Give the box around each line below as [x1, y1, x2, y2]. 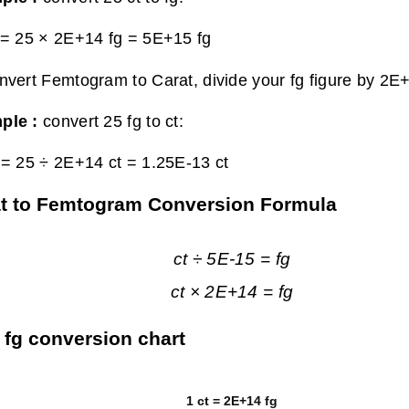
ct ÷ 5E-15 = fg [173, 248, 291, 268]
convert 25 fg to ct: [43, 110, 184, 131]
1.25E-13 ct [142, 152, 229, 173]
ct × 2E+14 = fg [170, 282, 294, 302]
